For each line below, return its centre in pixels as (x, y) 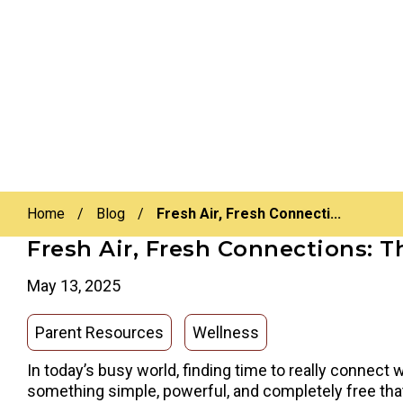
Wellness (226, 332)
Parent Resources (99, 332)
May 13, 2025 (74, 286)
